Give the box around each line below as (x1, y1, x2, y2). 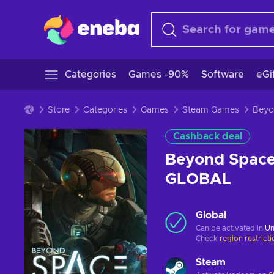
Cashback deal (173, 131, 242, 141)
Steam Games (182, 106, 239, 114)
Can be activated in (196, 224, 265, 232)
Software (201, 70, 244, 80)
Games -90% (128, 70, 189, 80)
